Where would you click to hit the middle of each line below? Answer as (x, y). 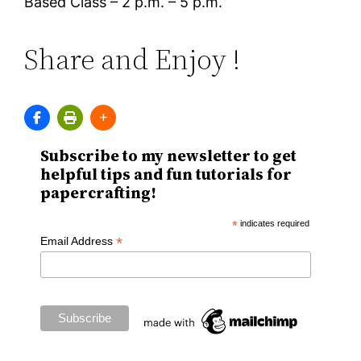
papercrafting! (99, 193)
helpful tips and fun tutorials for (166, 175)
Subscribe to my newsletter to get (169, 156)
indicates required (273, 224)
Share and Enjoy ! (133, 60)
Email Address (79, 241)
